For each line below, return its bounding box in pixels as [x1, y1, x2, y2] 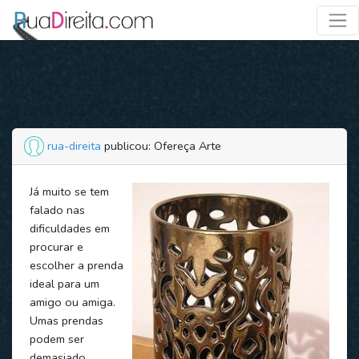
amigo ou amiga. [29, 293, 115, 310]
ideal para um [29, 275, 99, 292]
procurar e [29, 238, 83, 255]
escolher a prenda [29, 256, 123, 273]
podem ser [29, 330, 84, 347]
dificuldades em [29, 220, 110, 236]
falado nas [29, 201, 85, 218]
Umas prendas [29, 312, 103, 329]
